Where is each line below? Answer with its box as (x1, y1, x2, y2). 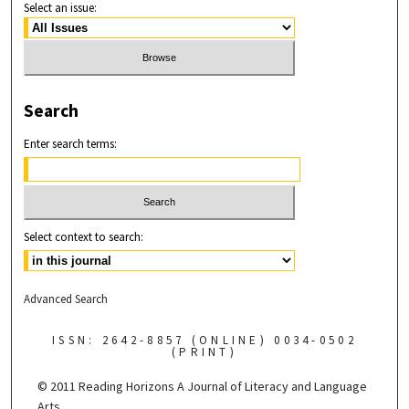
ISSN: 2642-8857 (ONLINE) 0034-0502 (52, 332, 357, 349)
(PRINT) (171, 344, 237, 361)
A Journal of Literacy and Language (177, 378, 368, 395)
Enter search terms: (24, 135, 118, 152)
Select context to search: (24, 229, 144, 246)
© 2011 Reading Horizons (37, 378, 178, 395)
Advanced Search (24, 291, 109, 308)
